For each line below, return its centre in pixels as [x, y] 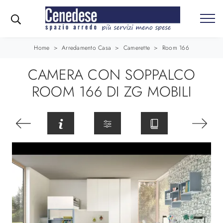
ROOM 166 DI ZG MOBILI [111, 92]
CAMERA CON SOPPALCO [111, 75]
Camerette [136, 48]
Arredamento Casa [86, 48]
